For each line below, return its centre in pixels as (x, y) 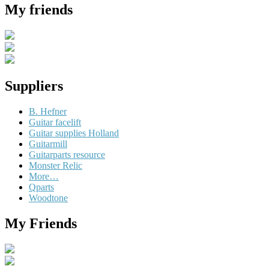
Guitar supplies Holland (74, 133)
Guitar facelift (55, 122)
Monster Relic (56, 166)
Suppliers (34, 86)
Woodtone (48, 198)
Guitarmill (48, 144)
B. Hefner (48, 112)
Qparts (41, 187)
